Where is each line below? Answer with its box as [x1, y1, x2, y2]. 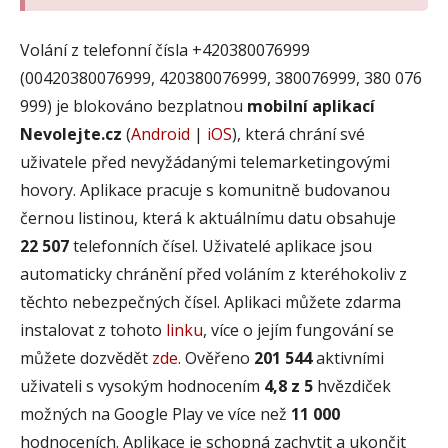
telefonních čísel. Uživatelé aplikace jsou [69, 234, 372, 257]
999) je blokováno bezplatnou [20, 94, 247, 117]
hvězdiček [313, 374, 391, 397]
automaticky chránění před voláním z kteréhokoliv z [20, 262, 407, 285]
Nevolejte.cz [20, 122, 122, 145]
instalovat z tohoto [20, 318, 166, 341]
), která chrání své [232, 122, 365, 145]
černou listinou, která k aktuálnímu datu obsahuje [20, 206, 396, 229]
